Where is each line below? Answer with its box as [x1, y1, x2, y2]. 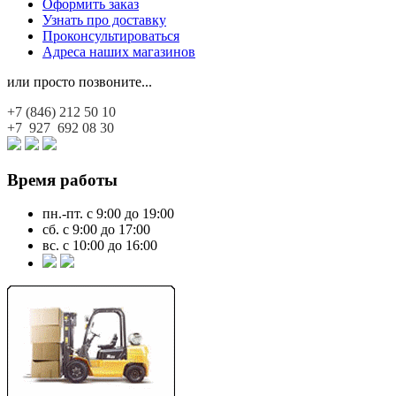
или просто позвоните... [7, 73, 152, 89]
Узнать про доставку [42, 11, 166, 27]
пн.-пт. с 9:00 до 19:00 [42, 206, 174, 222]
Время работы [7, 170, 118, 189]
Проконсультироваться [42, 27, 179, 43]
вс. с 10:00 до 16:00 [42, 238, 157, 254]
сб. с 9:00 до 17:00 [42, 222, 150, 238]
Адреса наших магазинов [42, 43, 195, 59]
